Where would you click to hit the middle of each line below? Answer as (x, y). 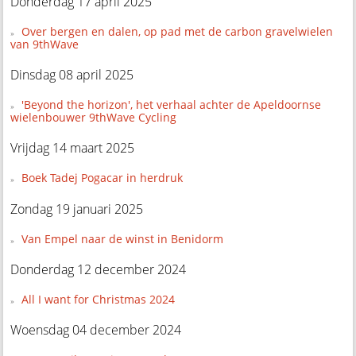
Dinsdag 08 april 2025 (72, 75)
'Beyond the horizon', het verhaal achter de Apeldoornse (171, 105)
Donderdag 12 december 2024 (99, 269)
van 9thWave (45, 44)
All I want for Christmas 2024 (98, 299)
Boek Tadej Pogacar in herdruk (102, 178)
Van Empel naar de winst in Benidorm (122, 238)
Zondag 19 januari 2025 (77, 209)
